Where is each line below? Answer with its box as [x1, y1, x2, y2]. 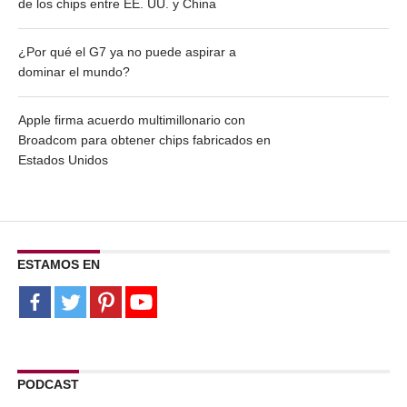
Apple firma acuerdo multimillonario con [17, 113, 245, 127]
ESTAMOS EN [16, 257, 100, 272]
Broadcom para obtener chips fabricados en [17, 133, 271, 147]
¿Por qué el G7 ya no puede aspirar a [17, 45, 236, 59]
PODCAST [16, 377, 79, 392]
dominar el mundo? [17, 65, 130, 79]
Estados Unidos [17, 153, 108, 167]
